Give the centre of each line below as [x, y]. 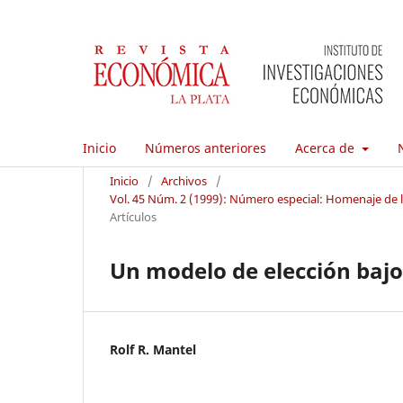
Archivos [184, 180]
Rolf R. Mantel [153, 349]
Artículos [133, 216]
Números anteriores [206, 148]
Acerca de [327, 148]
